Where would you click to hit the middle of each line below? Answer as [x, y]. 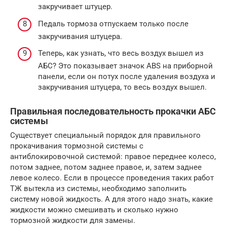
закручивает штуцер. [75, 7]
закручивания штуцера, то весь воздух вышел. [122, 87]
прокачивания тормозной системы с [77, 146]
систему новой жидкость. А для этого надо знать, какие [111, 199]
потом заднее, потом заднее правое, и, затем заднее [106, 167]
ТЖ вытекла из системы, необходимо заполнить [98, 189]
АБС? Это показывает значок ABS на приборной [125, 66]
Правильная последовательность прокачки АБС [113, 111]
